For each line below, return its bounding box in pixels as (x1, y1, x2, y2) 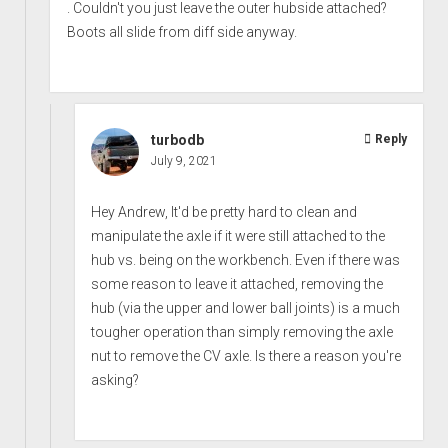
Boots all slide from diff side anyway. (67, 23, 298, 40)
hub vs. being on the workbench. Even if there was (91, 251, 401, 268)
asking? (91, 371, 140, 388)
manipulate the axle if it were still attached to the (91, 227, 386, 244)
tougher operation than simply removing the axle (91, 323, 394, 340)
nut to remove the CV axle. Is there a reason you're (91, 347, 402, 364)
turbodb (151, 131, 205, 148)
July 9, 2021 (151, 153, 218, 168)
